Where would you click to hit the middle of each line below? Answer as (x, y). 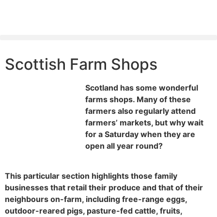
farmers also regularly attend (140, 111)
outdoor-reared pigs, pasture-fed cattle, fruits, (93, 211)
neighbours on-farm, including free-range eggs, (96, 199)
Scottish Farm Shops (81, 64)
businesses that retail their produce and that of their (104, 188)
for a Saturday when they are (140, 134)
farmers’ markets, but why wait (144, 123)
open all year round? (124, 146)
